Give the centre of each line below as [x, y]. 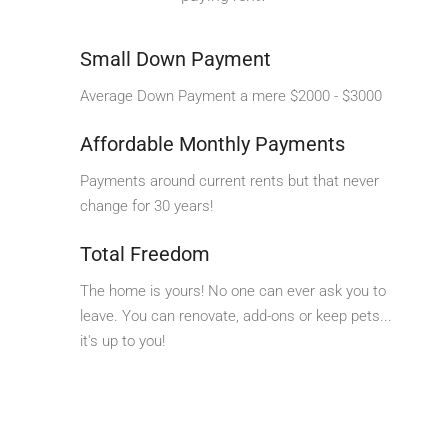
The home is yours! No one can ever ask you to [233, 290]
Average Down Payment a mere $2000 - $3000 [231, 95]
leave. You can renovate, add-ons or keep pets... [236, 315]
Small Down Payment [175, 58]
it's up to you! [122, 340]
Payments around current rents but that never [229, 180]
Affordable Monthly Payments [212, 143]
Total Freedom [145, 253]
